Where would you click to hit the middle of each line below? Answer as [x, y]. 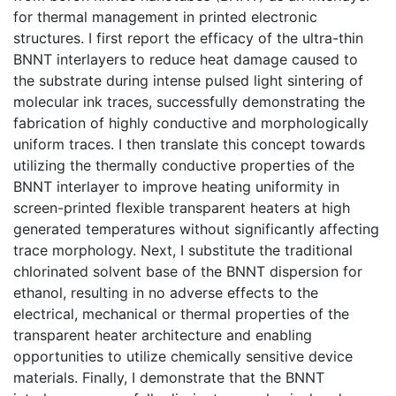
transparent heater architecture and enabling [163, 335]
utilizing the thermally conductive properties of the [184, 165]
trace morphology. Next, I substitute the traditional [183, 250]
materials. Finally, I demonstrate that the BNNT [169, 377]
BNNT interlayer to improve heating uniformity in [176, 186]
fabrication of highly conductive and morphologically [191, 122]
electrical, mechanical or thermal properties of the [181, 313]
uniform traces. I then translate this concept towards [189, 144]
